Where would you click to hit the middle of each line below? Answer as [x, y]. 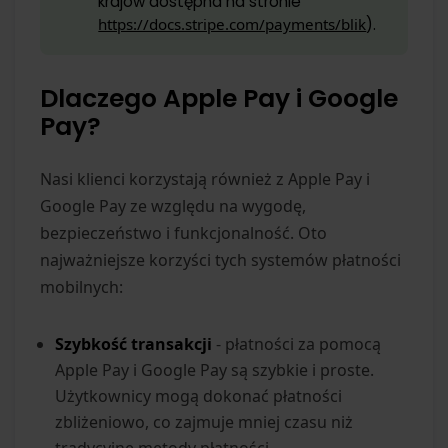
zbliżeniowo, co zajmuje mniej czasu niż [204, 422]
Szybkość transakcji [133, 344]
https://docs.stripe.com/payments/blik [232, 24]
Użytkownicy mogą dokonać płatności [198, 396]
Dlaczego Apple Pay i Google [219, 99]
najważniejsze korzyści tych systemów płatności [220, 260]
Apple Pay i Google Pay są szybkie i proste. [214, 370]
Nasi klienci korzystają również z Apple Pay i [205, 179]
